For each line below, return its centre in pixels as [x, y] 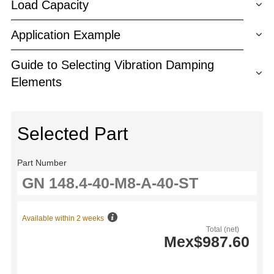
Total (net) [223, 229]
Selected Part [72, 133]
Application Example [66, 35]
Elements [36, 82]
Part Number [42, 162]
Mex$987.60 [207, 241]
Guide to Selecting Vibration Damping [113, 65]
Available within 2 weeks [64, 218]
